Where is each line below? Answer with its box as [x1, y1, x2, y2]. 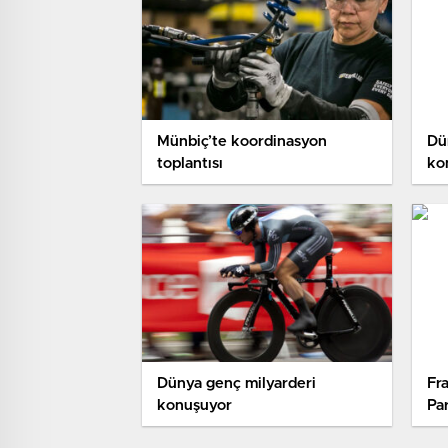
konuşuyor [157, 398, 232, 414]
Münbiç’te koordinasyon [157, 134, 327, 150]
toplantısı [157, 156, 223, 172]
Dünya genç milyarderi [157, 376, 316, 392]
